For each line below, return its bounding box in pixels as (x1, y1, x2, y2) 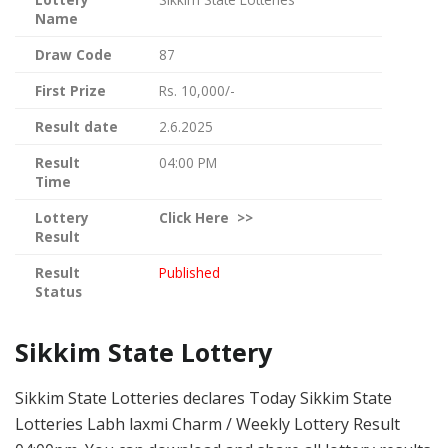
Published (159, 262, 220, 282)
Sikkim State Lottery (15, 334, 279, 369)
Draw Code (35, 44, 112, 64)
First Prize (35, 80, 106, 100)
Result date (35, 116, 118, 136)
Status (35, 281, 82, 301)
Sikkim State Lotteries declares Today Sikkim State (15, 386, 392, 409)
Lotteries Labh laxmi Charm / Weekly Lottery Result (15, 412, 400, 435)
